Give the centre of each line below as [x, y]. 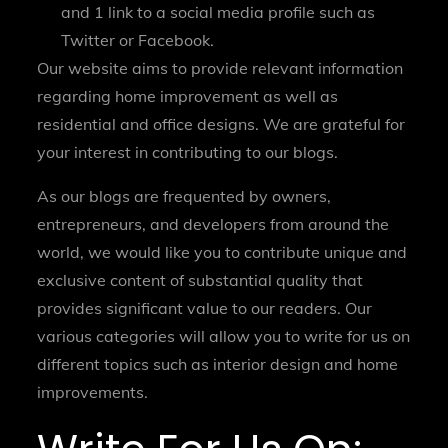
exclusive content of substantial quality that [200, 279]
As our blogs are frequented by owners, [184, 195]
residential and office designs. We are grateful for [221, 123]
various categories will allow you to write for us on [224, 335]
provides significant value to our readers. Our [205, 307]
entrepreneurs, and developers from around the [213, 223]
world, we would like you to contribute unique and [222, 251]
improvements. [93, 391]
